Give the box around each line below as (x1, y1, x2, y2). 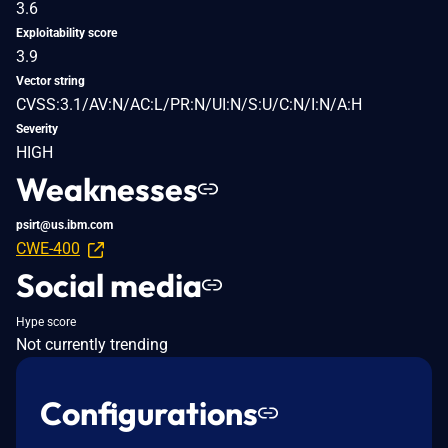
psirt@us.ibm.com (16, 217, 113, 232)
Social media (16, 264, 202, 305)
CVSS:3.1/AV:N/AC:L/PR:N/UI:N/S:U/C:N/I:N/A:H (16, 94, 362, 114)
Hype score (16, 314, 76, 329)
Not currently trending (16, 334, 168, 354)
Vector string (16, 73, 85, 88)
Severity (16, 121, 58, 136)
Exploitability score (16, 25, 117, 40)
